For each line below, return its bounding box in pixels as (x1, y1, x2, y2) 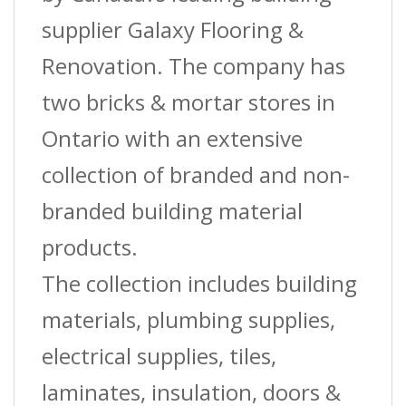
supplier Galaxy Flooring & (42, 14, 304, 45)
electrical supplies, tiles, (42, 341, 276, 372)
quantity (13, 24, 99, 54)
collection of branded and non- (42, 159, 350, 190)
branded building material (42, 196, 303, 227)
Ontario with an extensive (42, 123, 303, 154)
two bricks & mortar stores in (42, 87, 335, 118)
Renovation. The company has (42, 51, 345, 82)
